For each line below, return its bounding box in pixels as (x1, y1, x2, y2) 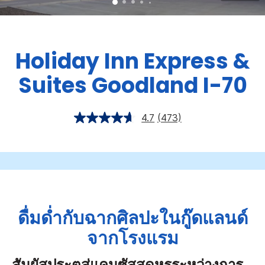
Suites (18, 70, 87, 101)
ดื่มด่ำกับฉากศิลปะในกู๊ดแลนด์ (17, 206, 248, 231)
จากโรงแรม (86, 226, 179, 251)
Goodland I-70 (91, 70, 247, 101)
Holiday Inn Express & (15, 46, 250, 77)
